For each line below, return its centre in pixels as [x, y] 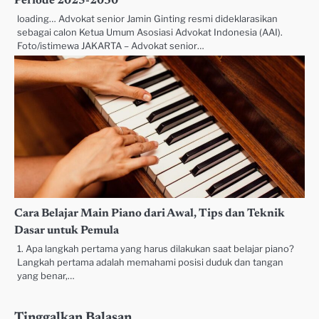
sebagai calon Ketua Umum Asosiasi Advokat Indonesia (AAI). [150, 33]
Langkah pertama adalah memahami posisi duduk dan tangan [150, 263]
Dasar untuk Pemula [67, 231]
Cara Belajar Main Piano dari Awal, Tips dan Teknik [150, 214]
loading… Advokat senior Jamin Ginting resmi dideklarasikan [147, 19]
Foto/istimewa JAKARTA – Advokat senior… [111, 46]
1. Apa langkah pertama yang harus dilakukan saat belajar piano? [156, 249]
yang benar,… [46, 276]
